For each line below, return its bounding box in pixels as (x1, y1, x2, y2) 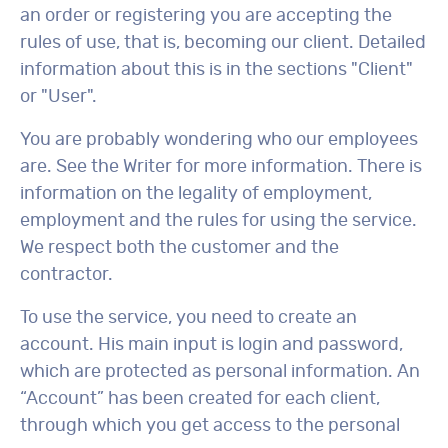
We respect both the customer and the (20, 239, 339, 257)
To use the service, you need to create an (20, 309, 357, 327)
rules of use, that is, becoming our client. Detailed (20, 34, 426, 52)
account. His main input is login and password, (20, 336, 403, 354)
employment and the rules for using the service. (20, 212, 417, 230)
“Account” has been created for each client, (20, 390, 380, 408)
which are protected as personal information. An (20, 363, 420, 381)
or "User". (20, 88, 97, 106)
